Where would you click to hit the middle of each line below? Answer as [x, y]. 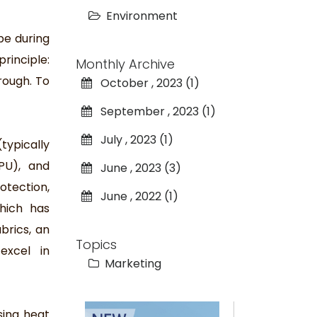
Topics [96, 244]
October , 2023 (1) [145, 83]
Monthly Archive [125, 64]
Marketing [131, 263]
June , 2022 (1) [135, 196]
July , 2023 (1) [132, 139]
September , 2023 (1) [154, 111]
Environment [142, 16]
